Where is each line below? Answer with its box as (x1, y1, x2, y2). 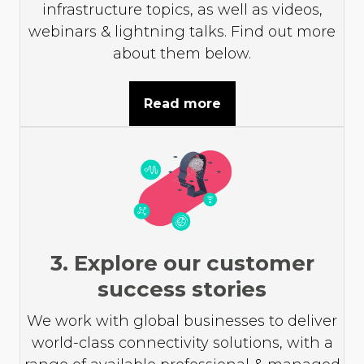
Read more (143, 95, 221, 111)
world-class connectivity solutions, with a (31, 333, 333, 352)
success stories (97, 275, 266, 302)
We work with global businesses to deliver (27, 311, 337, 330)
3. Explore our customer (50, 249, 314, 276)
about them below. (113, 44, 251, 63)
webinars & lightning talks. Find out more (28, 22, 336, 41)
